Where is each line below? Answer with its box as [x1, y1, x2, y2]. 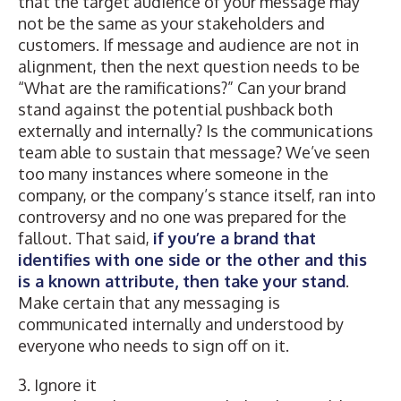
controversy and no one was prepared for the [18, 207, 346, 226]
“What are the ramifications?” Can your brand [18, 78, 346, 98]
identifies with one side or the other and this [18, 250, 367, 269]
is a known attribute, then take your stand [18, 271, 346, 291]
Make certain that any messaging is [18, 293, 280, 312]
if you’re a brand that [153, 228, 316, 248]
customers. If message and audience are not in [18, 35, 359, 55]
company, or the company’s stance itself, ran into [18, 185, 376, 205]
